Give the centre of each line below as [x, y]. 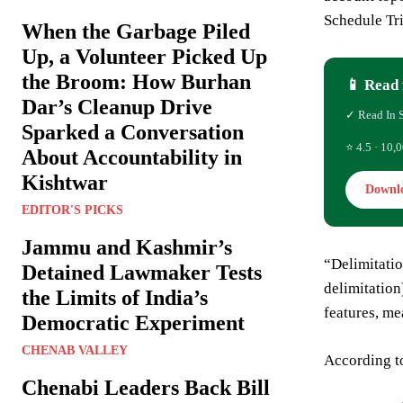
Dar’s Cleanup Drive [117, 107]
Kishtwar [65, 183]
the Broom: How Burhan [136, 82]
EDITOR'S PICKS [72, 210]
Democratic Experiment [133, 323]
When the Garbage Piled [136, 32]
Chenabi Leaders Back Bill [146, 388]
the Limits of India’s [115, 298]
